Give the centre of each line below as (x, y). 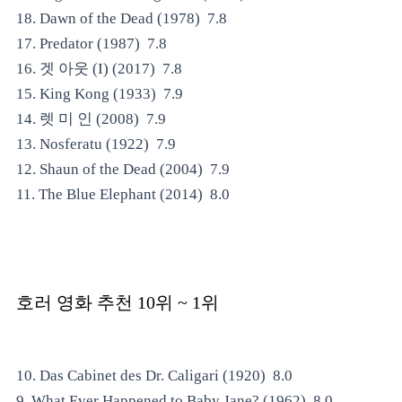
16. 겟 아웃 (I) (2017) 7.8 (101, 69)
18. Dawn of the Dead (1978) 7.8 (123, 18)
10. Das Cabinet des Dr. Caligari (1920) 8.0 (156, 376)
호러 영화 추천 (74, 302)
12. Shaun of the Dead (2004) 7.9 (125, 169)
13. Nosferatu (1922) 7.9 (98, 144)
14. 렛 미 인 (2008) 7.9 (93, 119)
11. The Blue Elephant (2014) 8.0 (125, 194)
